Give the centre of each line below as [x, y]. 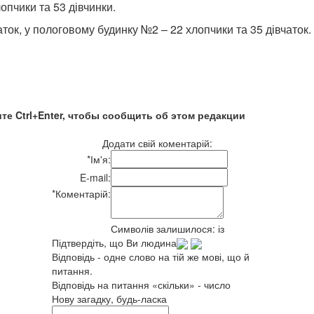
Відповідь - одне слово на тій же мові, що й [151, 256]
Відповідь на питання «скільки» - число [141, 284]
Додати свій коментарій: [157, 143]
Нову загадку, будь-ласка [109, 298]
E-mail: [95, 177]
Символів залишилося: [164, 228]
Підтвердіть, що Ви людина [114, 242]
